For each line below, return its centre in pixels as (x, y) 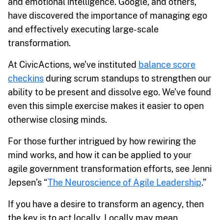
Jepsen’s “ (28, 182)
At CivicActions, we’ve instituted (73, 64)
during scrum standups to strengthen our (127, 78)
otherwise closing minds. (57, 119)
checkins (26, 78)
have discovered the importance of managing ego (108, 15)
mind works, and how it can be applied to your (100, 155)
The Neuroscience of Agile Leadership (124, 182)
